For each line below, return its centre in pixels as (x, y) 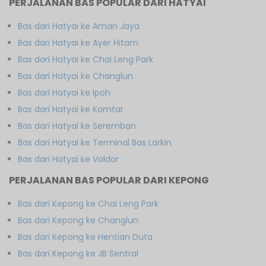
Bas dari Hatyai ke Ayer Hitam (78, 42)
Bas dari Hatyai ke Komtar (71, 109)
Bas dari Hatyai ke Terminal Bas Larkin (95, 142)
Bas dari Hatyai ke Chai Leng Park (85, 59)
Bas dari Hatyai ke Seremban (77, 126)
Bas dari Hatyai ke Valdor (68, 159)
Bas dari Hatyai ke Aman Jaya (79, 26)
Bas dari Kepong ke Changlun (78, 220)
